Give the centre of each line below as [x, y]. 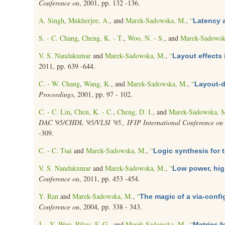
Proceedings [56, 94]
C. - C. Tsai [55, 150]
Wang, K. [98, 84]
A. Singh [52, 20]
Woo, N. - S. [146, 38]
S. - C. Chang [59, 38]
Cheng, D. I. [135, 112]
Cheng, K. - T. [103, 38]
